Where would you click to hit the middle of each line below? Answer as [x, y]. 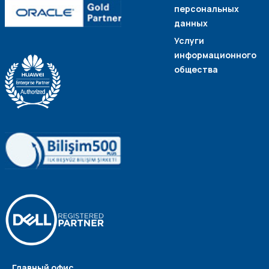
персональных [207, 9]
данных [191, 23]
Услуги [189, 41]
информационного [215, 55]
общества [196, 69]
